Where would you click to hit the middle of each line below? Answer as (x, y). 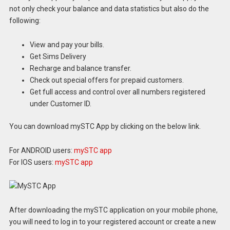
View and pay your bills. (67, 44)
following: (25, 20)
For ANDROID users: (41, 150)
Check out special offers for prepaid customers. (107, 80)
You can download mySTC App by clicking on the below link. (105, 126)
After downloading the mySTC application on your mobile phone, (113, 210)
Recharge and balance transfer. (80, 68)
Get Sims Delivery (58, 56)
